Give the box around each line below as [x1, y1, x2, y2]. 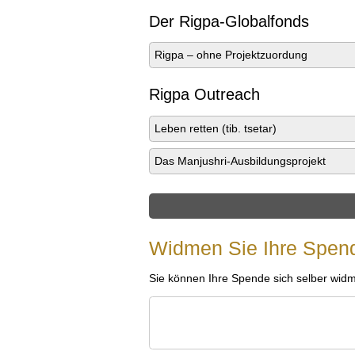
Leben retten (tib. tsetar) [155, 121, 277, 135]
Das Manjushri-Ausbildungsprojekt [155, 155, 326, 168]
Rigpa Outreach [149, 86, 260, 104]
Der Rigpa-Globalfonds [149, 13, 309, 31]
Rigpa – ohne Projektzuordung [155, 48, 308, 62]
